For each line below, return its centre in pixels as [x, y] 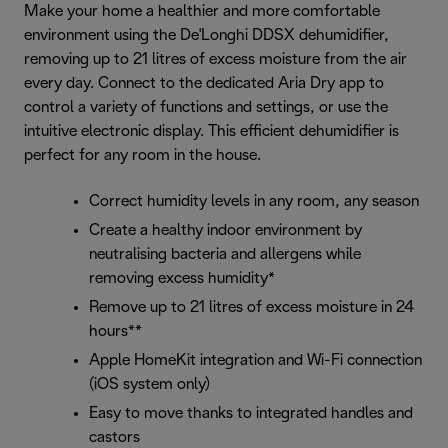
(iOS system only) [149, 384]
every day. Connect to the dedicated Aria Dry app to [204, 83]
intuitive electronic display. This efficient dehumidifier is [211, 131]
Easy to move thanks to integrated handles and [251, 413]
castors [114, 437]
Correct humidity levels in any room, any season [254, 201]
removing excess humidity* [182, 278]
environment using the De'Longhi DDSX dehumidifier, [206, 35]
